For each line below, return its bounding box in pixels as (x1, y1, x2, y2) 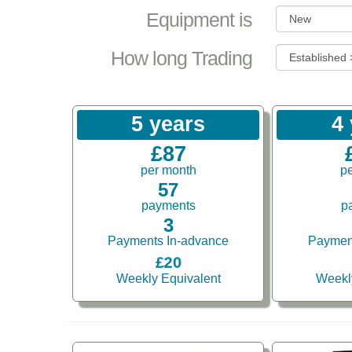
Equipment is (146, 9, 253, 31)
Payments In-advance (108, 234, 229, 248)
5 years (131, 112, 206, 137)
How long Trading (111, 48, 253, 70)
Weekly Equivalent (115, 272, 221, 286)
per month (140, 163, 196, 178)
